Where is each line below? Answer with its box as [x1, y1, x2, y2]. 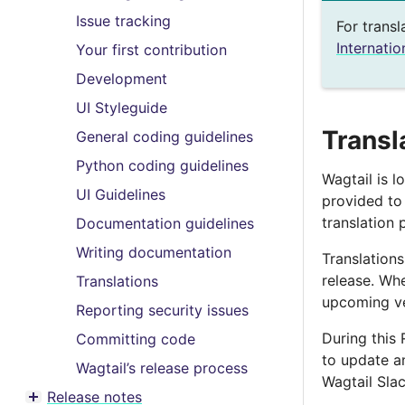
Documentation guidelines [76, 214, 254, 232]
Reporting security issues [76, 301, 249, 319]
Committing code [76, 330, 195, 348]
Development [76, 70, 167, 88]
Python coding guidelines [76, 156, 249, 174]
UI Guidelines [76, 185, 165, 203]
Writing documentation [76, 243, 231, 261]
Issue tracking [76, 12, 171, 30]
